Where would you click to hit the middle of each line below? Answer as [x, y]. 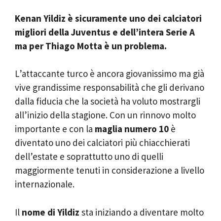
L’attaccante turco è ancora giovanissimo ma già [110, 74]
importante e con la [55, 129]
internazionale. [45, 184]
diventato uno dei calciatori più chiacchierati [102, 143]
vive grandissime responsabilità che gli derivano [110, 87]
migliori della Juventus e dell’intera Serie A [105, 32]
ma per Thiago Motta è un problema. [91, 46]
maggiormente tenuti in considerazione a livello [110, 170]
